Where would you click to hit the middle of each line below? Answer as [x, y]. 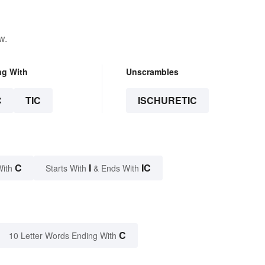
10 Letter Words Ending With [63, 235]
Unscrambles [152, 71]
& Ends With [116, 168]
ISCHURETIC [167, 100]
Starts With [67, 168]
